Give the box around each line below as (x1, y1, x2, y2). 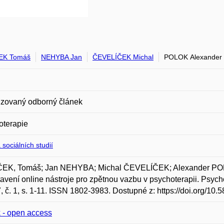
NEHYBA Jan (41, 53, 82, 61)
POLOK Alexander (164, 53, 222, 61)
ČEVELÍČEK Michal (92, 53, 153, 61)
